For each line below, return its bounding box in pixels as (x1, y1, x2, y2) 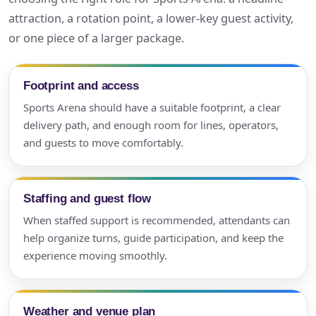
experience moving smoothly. (23, 248, 167, 263)
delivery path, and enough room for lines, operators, (23, 118, 279, 133)
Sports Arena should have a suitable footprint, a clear (23, 100, 281, 115)
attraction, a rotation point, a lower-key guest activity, (8, 11, 293, 27)
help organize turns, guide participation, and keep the (23, 231, 284, 245)
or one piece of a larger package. (8, 30, 184, 47)
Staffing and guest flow (23, 191, 152, 206)
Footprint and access (23, 78, 139, 93)
